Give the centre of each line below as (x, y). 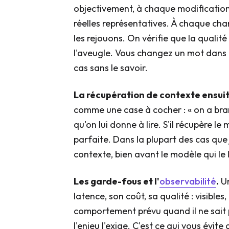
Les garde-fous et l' (117, 181)
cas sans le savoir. (111, 68)
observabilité (188, 181)
